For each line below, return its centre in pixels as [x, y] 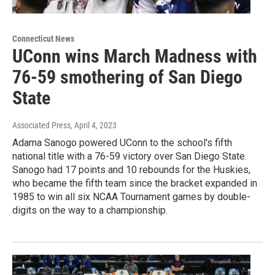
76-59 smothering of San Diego [127, 77]
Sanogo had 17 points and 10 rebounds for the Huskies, [131, 169]
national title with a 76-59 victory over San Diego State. [130, 156]
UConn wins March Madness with [135, 56]
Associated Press [41, 125]
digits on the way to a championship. [90, 210]
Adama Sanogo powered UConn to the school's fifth [122, 142]
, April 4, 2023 [94, 125]
